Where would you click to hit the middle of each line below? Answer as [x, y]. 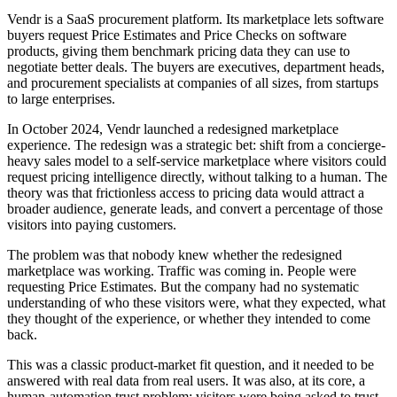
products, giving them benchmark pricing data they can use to [179, 51]
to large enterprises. [61, 98]
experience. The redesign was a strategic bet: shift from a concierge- [196, 144]
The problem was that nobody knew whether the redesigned [175, 254]
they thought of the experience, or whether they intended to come [189, 318]
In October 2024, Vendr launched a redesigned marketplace [173, 128]
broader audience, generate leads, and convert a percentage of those [195, 208]
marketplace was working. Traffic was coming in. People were [182, 270]
